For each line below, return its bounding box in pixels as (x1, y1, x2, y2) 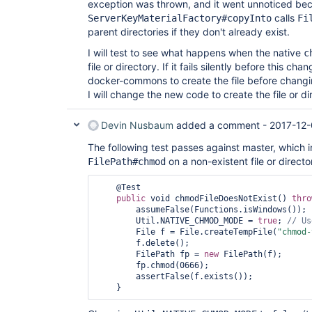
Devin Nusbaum (101, 119, 173, 131)
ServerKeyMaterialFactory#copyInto (88, 13, 272, 24)
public (116, 194, 146, 203)
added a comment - (173, 119, 270, 131)
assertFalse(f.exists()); (97, 272, 136, 281)
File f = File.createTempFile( (136, 227, 277, 237)
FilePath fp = (136, 249, 204, 259)
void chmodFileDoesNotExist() (146, 194, 292, 203)
